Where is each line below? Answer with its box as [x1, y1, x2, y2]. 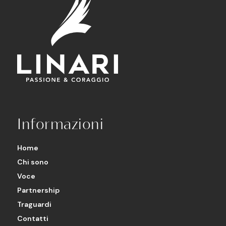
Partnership [17, 185, 60, 195]
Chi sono [17, 157, 48, 166]
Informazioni [17, 115, 103, 132]
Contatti [17, 213, 48, 223]
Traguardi [17, 199, 51, 209]
